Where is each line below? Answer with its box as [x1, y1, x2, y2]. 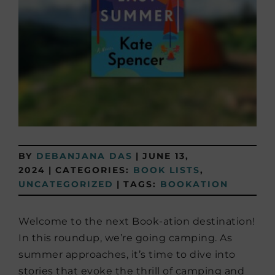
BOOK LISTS [133, 165, 200, 176]
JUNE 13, [142, 150, 189, 161]
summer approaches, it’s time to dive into [18, 249, 236, 260]
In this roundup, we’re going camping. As [18, 232, 232, 244]
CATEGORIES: [55, 165, 133, 176]
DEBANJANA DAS [36, 150, 133, 161]
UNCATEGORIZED [18, 179, 114, 190]
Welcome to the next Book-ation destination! [18, 215, 255, 227]
